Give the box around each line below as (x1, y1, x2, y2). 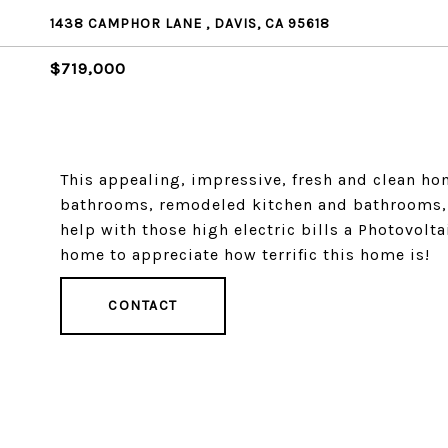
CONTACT (108, 297, 178, 314)
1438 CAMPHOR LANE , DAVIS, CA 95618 (50, 15, 330, 32)
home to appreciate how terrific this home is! (60, 245, 430, 264)
